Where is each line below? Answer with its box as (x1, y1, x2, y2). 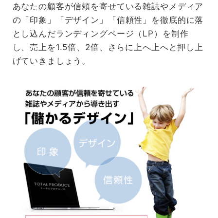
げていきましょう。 (12, 55, 91, 66)
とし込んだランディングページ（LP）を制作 (12, 28, 189, 38)
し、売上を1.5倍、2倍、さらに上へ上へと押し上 (12, 42, 203, 52)
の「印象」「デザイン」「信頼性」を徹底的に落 (12, 15, 204, 25)
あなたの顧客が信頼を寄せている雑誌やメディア (12, 1, 204, 11)
